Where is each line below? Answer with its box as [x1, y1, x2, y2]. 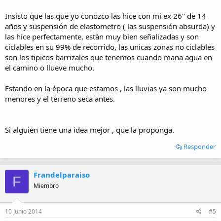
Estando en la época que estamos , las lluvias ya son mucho [5, 83, 207, 93]
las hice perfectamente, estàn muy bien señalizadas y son [5, 32, 199, 41]
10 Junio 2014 [5, 207, 42, 216]
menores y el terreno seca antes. [5, 94, 115, 104]
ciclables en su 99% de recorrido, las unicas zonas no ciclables [5, 42, 215, 52]
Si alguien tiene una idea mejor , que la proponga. [5, 125, 174, 135]
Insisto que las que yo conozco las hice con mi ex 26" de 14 [5, 11, 206, 21]
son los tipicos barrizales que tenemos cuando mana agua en [5, 52, 212, 62]
